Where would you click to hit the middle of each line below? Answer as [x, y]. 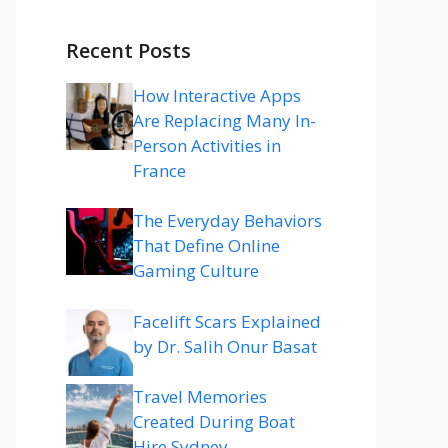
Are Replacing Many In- [224, 120]
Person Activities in [207, 145]
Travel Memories [200, 396]
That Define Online [206, 245]
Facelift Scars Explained [227, 321]
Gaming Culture [196, 270]
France [159, 170]
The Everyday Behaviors [227, 220]
